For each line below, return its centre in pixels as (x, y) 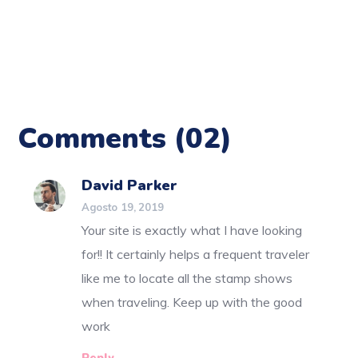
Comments (96, 139)
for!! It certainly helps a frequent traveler (196, 255)
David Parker (130, 186)
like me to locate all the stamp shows (187, 278)
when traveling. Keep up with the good (192, 302)
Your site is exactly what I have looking (192, 231)
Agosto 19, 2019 (123, 207)
